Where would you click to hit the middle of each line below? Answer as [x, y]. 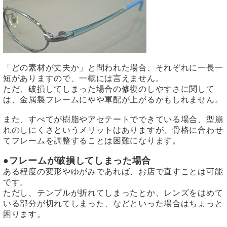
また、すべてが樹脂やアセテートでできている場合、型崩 [113, 120]
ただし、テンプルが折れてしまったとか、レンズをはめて [113, 193]
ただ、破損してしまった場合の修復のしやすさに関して [109, 89]
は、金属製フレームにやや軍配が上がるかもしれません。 [113, 100]
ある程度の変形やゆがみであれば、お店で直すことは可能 [113, 172]
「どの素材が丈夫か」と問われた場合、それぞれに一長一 [113, 68]
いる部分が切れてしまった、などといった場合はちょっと [113, 204]
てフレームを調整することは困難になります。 [92, 141]
